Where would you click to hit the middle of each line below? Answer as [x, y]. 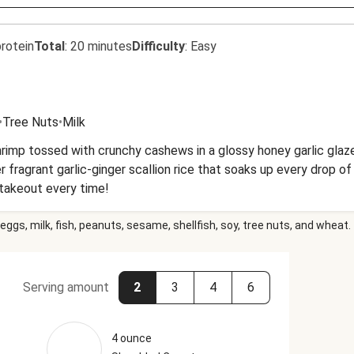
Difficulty [158, 46]
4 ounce [131, 338]
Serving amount [66, 287]
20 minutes [101, 46]
